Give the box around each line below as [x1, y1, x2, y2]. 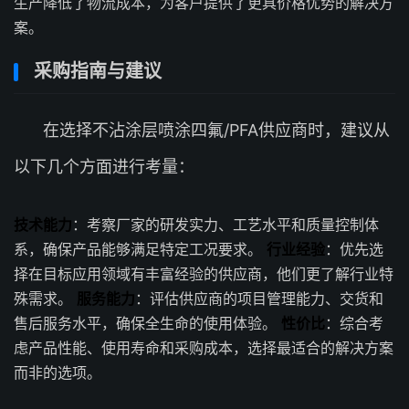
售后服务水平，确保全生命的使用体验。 [14, 314, 281, 332]
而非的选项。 [14, 363, 101, 382]
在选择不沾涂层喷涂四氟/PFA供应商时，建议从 [43, 121, 390, 140]
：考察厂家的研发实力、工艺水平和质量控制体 [72, 215, 379, 234]
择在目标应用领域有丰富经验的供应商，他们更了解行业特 [14, 265, 393, 283]
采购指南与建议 [34, 60, 162, 82]
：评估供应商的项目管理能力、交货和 [135, 289, 383, 308]
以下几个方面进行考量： [14, 157, 194, 176]
